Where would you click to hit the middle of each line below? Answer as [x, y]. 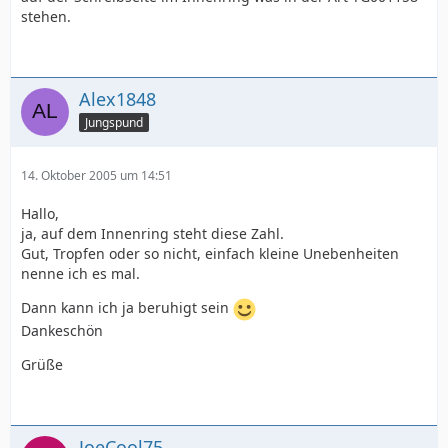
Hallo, [40, 213]
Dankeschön [62, 330]
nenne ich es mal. [80, 273]
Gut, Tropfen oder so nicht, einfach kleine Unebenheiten [210, 253]
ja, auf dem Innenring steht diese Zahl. [152, 233]
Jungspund [114, 122]
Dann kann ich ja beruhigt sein [127, 308]
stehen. [46, 16]
